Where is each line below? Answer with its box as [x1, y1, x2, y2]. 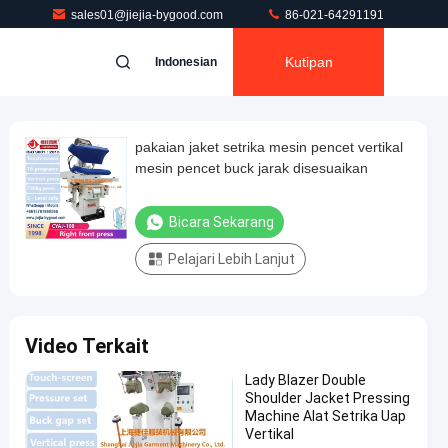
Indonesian [155, 55, 217, 69]
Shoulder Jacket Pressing [245, 390, 410, 406]
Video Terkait [25, 334, 149, 358]
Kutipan [284, 54, 333, 70]
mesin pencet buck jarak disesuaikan [135, 160, 368, 176]
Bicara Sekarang [169, 214, 274, 230]
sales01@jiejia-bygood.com [71, 8, 226, 22]
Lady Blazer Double [245, 372, 366, 388]
